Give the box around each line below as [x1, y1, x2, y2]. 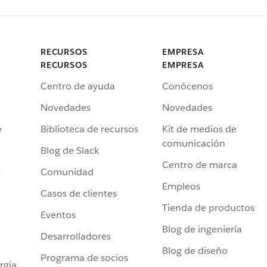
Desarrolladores [41, 230, 111, 243]
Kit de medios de [162, 123, 237, 136]
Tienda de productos [162, 201, 254, 215]
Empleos [162, 180, 200, 193]
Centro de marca [162, 159, 237, 172]
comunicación [162, 137, 225, 150]
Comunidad [41, 166, 94, 179]
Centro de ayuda [41, 80, 115, 93]
